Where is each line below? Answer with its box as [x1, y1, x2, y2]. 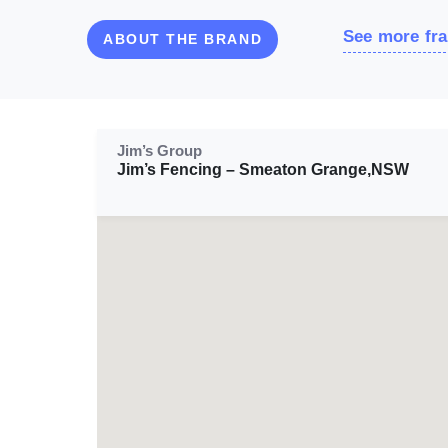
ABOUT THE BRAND [103, 30, 263, 47]
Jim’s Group [117, 141, 202, 159]
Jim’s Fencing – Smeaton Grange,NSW [117, 160, 409, 178]
